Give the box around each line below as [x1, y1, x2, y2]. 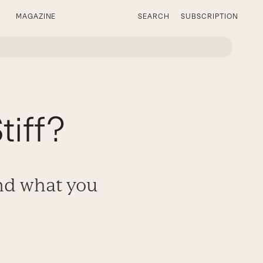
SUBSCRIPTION [181, 12, 238, 21]
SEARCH [137, 12, 170, 21]
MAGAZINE [15, 12, 56, 21]
